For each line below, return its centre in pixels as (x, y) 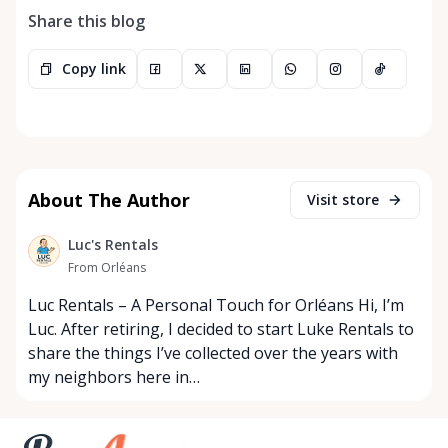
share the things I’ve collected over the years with (213, 352)
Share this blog (86, 20)
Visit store (343, 199)
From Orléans (107, 267)
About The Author (109, 199)
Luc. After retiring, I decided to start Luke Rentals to (221, 328)
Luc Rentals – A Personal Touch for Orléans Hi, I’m (216, 304)
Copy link (94, 68)
